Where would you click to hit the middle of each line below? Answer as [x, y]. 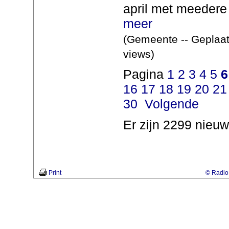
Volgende [171, 104]
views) [139, 54]
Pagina [145, 74]
